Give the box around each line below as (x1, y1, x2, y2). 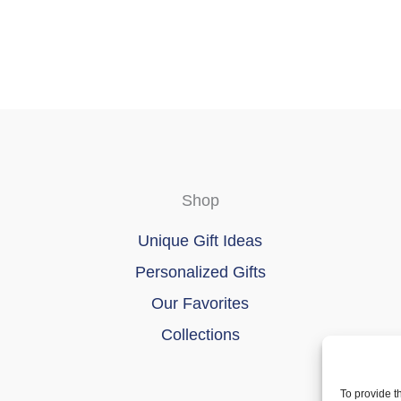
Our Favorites (151, 294, 250, 312)
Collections (160, 326, 240, 344)
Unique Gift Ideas (138, 232, 263, 250)
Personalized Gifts (134, 263, 266, 281)
